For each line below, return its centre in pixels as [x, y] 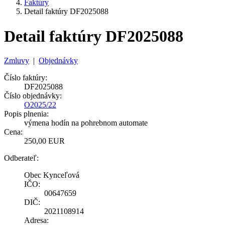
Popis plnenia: [26, 114]
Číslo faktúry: [26, 78]
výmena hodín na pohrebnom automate [86, 123]
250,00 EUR [44, 141]
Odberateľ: [21, 158]
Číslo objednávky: [33, 96]
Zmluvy [17, 61]
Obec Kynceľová [52, 175]
